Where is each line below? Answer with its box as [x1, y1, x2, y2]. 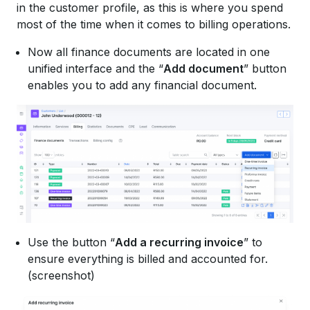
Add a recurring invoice [115, 235, 244, 250]
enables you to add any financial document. [28, 77, 257, 92]
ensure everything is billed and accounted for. [28, 252, 268, 266]
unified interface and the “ [28, 61, 163, 75]
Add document [163, 61, 244, 75]
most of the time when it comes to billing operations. [17, 17, 291, 31]
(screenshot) [28, 268, 95, 283]
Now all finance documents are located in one [28, 44, 270, 59]
